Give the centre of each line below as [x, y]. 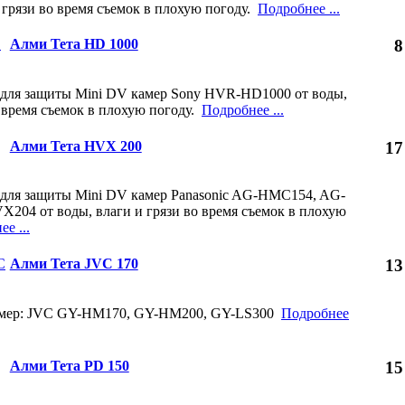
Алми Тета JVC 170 [74, 264]
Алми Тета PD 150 [69, 365]
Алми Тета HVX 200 [75, 146]
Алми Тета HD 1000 [74, 44]
